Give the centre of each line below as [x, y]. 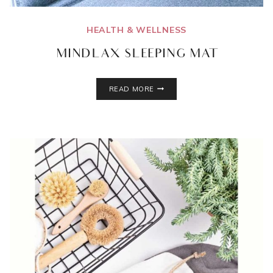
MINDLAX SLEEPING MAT [136, 55]
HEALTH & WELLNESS [136, 30]
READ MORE [131, 89]
